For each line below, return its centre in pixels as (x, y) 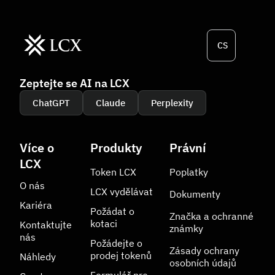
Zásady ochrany (204, 250)
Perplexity (172, 103)
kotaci (104, 223)
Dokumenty (195, 194)
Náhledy (38, 257)
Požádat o (112, 211)
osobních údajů (203, 263)
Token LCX (113, 172)
